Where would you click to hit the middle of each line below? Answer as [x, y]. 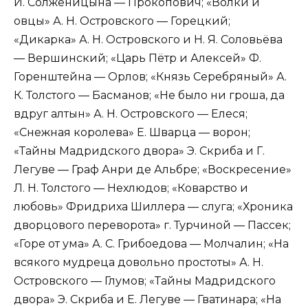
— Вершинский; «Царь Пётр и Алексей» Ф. [137, 58]
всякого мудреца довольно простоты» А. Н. [139, 262]
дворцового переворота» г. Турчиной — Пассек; [152, 225]
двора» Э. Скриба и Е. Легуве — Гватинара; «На [147, 299]
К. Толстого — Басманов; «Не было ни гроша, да [149, 95]
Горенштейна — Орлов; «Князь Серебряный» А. [150, 76]
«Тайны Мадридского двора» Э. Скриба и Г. [139, 151]
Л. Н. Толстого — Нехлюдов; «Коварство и [131, 188]
